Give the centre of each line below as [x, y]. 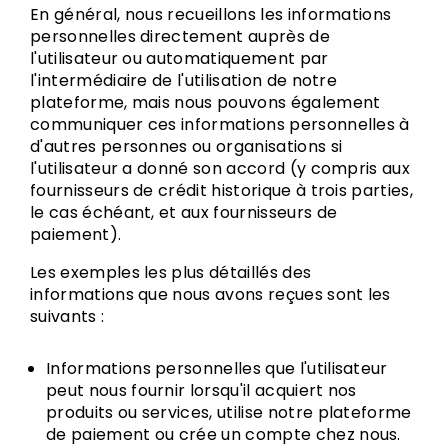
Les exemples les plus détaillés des [171, 272]
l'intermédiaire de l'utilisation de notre [184, 80]
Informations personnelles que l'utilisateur [217, 368]
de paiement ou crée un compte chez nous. [223, 434]
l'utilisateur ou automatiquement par [179, 58]
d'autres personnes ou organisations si [186, 146]
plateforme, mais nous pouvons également [205, 102]
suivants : [67, 316]
